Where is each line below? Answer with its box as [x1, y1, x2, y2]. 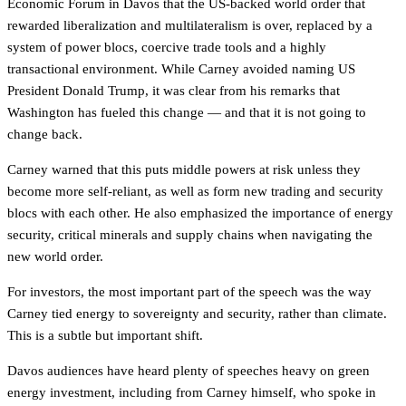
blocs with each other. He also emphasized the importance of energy [7, 206, 393, 220]
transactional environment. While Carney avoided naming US [7, 62, 355, 76]
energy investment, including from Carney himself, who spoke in [7, 385, 376, 400]
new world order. [7, 249, 103, 264]
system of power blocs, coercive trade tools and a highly [7, 40, 326, 54]
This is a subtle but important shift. [7, 328, 203, 343]
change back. [7, 127, 82, 141]
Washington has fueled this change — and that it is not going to [7, 105, 366, 120]
